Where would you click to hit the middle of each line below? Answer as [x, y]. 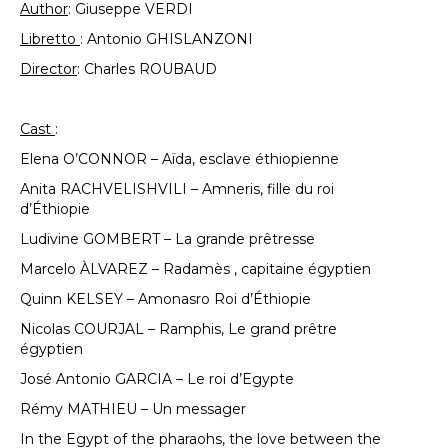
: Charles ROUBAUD [147, 69]
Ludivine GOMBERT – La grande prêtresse [167, 239]
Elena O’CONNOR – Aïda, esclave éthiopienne [179, 159]
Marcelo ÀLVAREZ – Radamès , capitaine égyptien [195, 269]
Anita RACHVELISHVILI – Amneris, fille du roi [177, 189]
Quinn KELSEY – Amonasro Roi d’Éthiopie [165, 299]
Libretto [50, 39]
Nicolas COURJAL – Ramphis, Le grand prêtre [178, 329]
